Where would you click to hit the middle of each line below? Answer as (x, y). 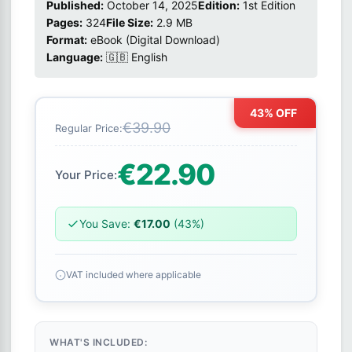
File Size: (130, 22)
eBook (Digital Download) (155, 40)
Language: (75, 57)
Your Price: (86, 174)
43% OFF (273, 113)
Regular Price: (89, 128)
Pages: (64, 22)
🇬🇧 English (137, 57)
